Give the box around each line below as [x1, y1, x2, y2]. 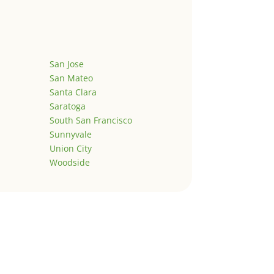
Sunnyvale [49, 128, 92, 141]
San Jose [49, 58, 84, 70]
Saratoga [49, 100, 86, 113]
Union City [49, 143, 92, 155]
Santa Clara [49, 86, 97, 98]
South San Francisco [49, 114, 132, 127]
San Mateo [49, 72, 93, 84]
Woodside [49, 157, 90, 169]
